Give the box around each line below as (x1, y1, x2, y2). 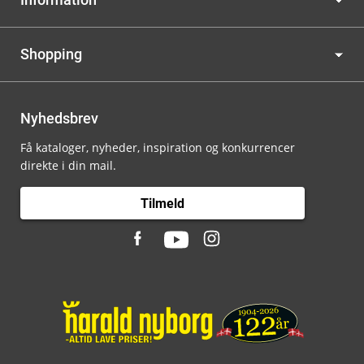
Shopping (20, 45, 82, 63)
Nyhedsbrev (20, 110, 98, 127)
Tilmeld (141, 195, 184, 211)
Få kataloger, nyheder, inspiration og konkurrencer (20, 140, 295, 155)
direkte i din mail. (20, 158, 116, 173)
